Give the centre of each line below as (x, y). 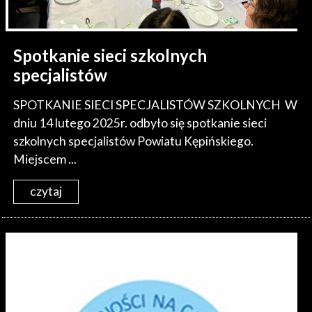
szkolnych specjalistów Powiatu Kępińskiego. (134, 141)
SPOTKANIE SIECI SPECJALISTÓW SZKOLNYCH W (156, 104)
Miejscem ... (45, 159)
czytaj (46, 192)
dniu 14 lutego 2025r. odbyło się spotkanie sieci (140, 123)
